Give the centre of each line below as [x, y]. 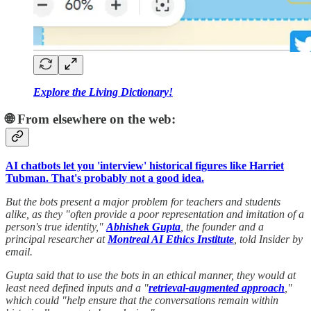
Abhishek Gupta [143, 226]
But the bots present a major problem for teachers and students [143, 201]
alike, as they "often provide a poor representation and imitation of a [155, 214]
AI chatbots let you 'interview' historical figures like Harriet [145, 165]
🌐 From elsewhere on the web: [91, 119]
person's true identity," [56, 226]
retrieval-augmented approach [217, 287]
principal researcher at [57, 239]
